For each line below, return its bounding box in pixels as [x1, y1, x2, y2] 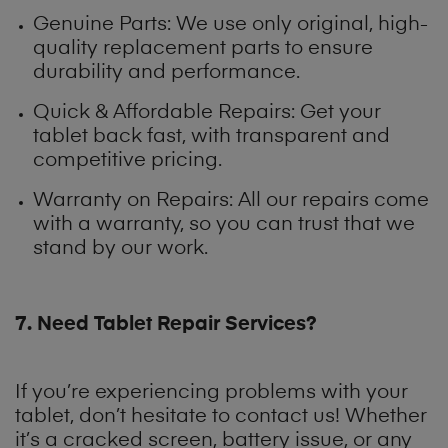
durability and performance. [33, 62, 301, 83]
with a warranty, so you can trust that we [33, 214, 416, 235]
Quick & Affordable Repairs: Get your [33, 102, 382, 123]
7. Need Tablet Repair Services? [15, 313, 317, 334]
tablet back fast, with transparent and [33, 126, 391, 147]
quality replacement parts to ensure [33, 38, 374, 59]
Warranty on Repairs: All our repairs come [33, 190, 430, 211]
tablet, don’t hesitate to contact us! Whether [15, 407, 427, 428]
